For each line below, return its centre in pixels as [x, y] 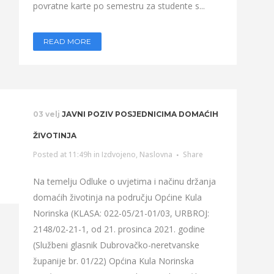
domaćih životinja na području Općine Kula [117, 197]
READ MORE [67, 41]
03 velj [46, 114]
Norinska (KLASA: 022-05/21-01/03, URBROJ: [121, 213]
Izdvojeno [118, 154]
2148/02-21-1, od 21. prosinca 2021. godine [119, 229]
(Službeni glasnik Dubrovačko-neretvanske [116, 245]
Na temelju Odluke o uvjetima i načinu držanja [124, 181]
